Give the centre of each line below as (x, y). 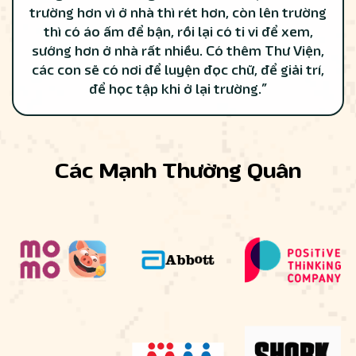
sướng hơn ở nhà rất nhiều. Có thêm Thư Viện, (178, 51)
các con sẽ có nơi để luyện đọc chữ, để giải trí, (178, 70)
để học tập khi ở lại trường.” (178, 89)
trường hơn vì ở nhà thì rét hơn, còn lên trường (178, 13)
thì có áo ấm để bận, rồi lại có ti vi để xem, (178, 32)
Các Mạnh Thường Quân (178, 170)
